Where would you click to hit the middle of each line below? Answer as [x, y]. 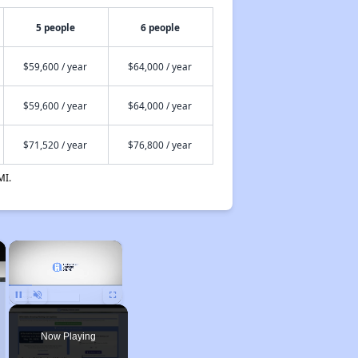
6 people [161, 27]
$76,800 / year [159, 145]
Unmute [49, 312]
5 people [56, 27]
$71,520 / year [55, 145]
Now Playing [68, 336]
